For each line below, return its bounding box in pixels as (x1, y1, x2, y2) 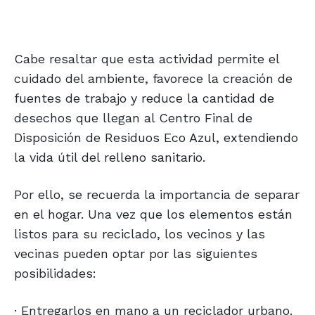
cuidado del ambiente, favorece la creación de (14, 71, 292, 86)
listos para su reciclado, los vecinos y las (14, 226, 265, 242)
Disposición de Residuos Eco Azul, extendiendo (14, 130, 298, 146)
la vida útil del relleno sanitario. (14, 150, 205, 165)
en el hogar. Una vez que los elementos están (14, 207, 292, 222)
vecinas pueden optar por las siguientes (14, 246, 257, 262)
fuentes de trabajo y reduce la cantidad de (14, 91, 274, 106)
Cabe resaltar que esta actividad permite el (14, 51, 279, 67)
